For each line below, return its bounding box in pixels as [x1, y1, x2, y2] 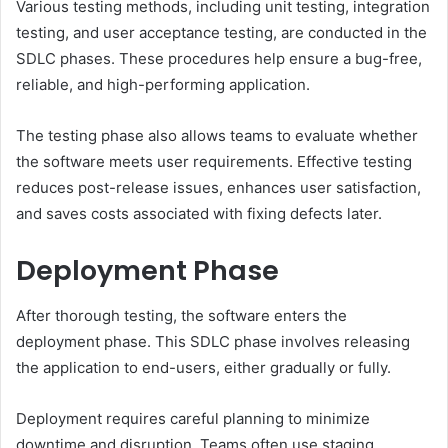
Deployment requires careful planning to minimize [16, 408, 370, 428]
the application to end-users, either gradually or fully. [16, 357, 391, 377]
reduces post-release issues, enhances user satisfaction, [16, 178, 421, 198]
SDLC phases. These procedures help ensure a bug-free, [16, 49, 422, 69]
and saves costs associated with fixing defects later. [16, 204, 382, 224]
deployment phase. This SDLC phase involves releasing [16, 331, 410, 351]
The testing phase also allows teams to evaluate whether [16, 126, 418, 146]
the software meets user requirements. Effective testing [16, 152, 412, 172]
